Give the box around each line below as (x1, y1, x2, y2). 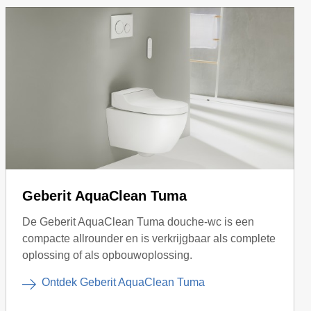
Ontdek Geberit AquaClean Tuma (42, 276, 205, 288)
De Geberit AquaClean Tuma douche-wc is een (22, 215, 254, 228)
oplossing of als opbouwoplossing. (22, 249, 192, 261)
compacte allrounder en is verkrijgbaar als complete (22, 232, 276, 244)
